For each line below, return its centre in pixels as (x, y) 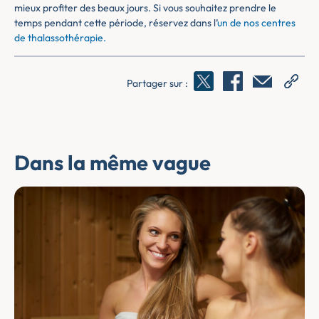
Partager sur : (158, 83)
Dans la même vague (113, 163)
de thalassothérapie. (60, 37)
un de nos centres (256, 22)
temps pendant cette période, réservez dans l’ (116, 22)
